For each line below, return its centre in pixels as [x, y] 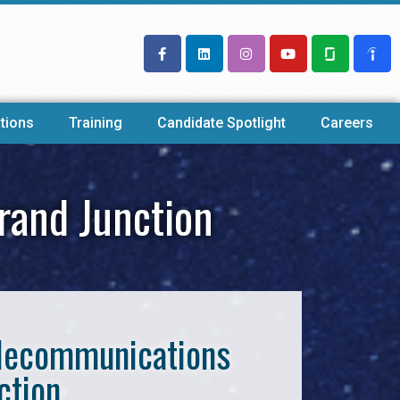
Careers [347, 123]
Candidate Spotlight [222, 123]
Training [95, 123]
